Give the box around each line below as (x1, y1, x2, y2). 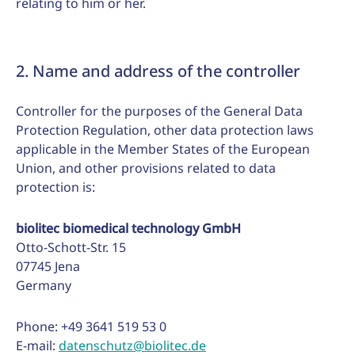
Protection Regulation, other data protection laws (16, 121, 314, 139)
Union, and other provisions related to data (16, 159, 276, 177)
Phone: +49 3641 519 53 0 (16, 318, 166, 335)
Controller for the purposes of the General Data (16, 102, 303, 120)
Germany (16, 277, 71, 294)
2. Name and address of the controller (16, 60, 300, 82)
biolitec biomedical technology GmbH (16, 219, 241, 237)
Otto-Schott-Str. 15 (16, 239, 126, 256)
